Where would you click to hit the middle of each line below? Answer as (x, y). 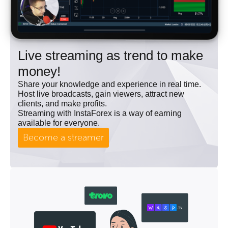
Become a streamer (63, 138)
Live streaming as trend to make (110, 56)
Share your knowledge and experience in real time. (109, 84)
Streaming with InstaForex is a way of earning (100, 113)
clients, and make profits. (62, 104)
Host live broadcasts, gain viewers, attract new (101, 94)
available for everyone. (59, 123)
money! (39, 72)
